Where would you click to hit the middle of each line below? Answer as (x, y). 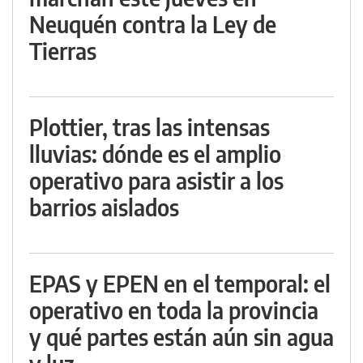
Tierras (63, 50)
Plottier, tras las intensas (149, 126)
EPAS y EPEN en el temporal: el (180, 283)
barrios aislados (104, 207)
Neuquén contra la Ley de (153, 23)
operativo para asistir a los (156, 180)
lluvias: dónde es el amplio (155, 153)
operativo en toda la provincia (174, 310)
